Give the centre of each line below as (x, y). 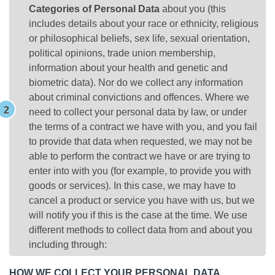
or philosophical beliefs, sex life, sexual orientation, (139, 38)
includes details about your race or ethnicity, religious (144, 23)
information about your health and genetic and (128, 68)
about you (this (193, 9)
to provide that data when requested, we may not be (141, 141)
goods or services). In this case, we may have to (132, 185)
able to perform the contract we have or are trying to (140, 156)
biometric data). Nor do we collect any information (136, 82)
